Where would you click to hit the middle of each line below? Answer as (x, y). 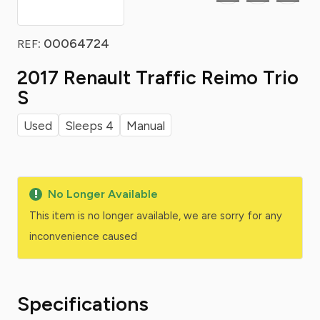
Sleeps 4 (89, 126)
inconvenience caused (83, 236)
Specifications (83, 304)
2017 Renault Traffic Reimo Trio (158, 77)
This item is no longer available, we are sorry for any (156, 216)
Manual (146, 126)
